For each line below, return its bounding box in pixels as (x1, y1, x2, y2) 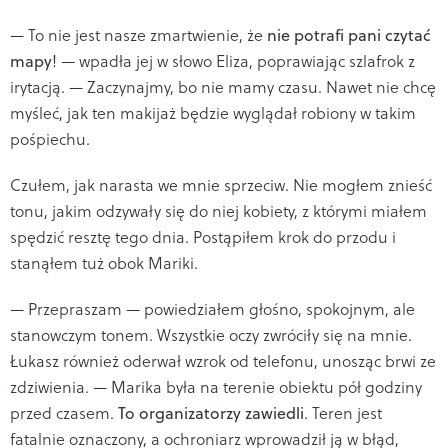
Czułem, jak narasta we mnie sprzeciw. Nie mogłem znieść (10, 173, 432, 196)
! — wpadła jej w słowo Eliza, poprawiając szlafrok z (52, 49, 415, 72)
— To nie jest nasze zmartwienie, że (10, 23, 267, 46)
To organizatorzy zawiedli (118, 401, 304, 424)
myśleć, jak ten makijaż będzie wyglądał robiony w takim (10, 101, 416, 124)
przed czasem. (10, 401, 118, 424)
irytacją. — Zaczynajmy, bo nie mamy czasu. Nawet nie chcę (10, 75, 436, 98)
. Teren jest (304, 401, 382, 424)
